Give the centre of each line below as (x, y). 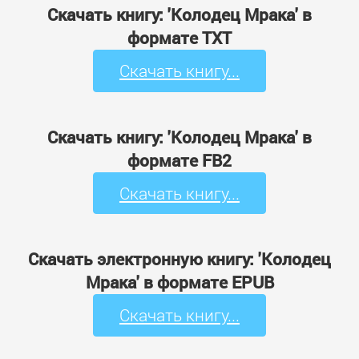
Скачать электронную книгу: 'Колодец (179, 259)
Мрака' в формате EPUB (179, 282)
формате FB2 (179, 160)
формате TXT (179, 38)
